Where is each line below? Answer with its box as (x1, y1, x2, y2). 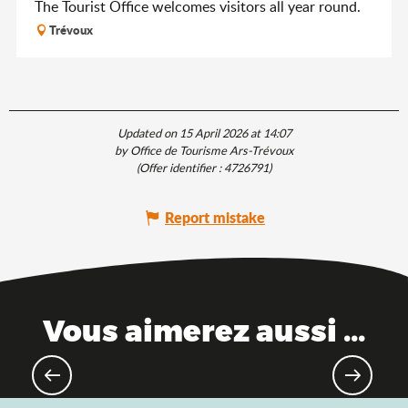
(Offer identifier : (137, 159, 224, 177)
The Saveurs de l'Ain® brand (76, 362, 332, 384)
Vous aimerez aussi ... (43, 312, 365, 348)
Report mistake (165, 207, 265, 229)
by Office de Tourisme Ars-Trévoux (115, 142, 293, 159)
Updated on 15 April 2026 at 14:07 (117, 125, 291, 142)
